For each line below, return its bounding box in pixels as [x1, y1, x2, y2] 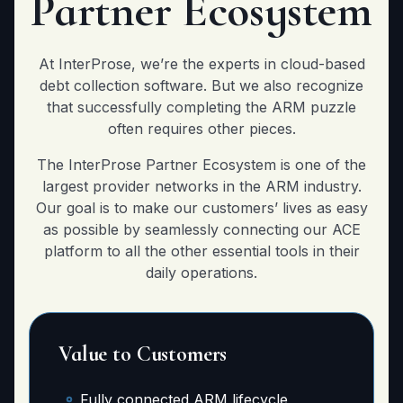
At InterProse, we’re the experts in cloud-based [38, 55, 365, 73]
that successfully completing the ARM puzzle [47, 98, 356, 116]
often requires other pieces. [107, 120, 296, 138]
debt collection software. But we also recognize [40, 76, 363, 94]
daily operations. [146, 264, 257, 282]
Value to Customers [58, 341, 228, 367]
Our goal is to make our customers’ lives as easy [35, 199, 368, 217]
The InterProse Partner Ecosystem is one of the [37, 156, 366, 174]
